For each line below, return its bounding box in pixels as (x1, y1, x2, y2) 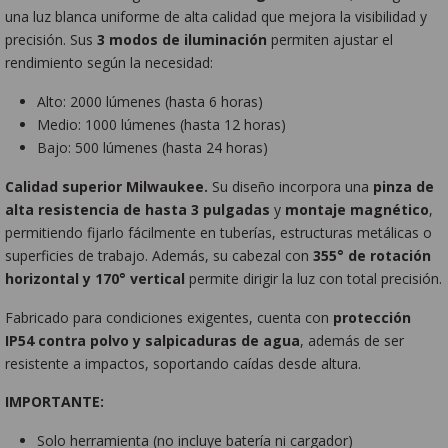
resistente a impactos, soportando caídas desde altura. (5, 353, 362, 373)
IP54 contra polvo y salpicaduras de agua (5, 330, 301, 350)
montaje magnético (285, 199, 430, 219)
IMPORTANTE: (5, 392, 105, 412)
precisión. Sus (5, 30, 98, 50)
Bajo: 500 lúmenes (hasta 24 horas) (37, 138, 269, 158)
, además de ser (300, 330, 405, 350)
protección (333, 307, 412, 327)
